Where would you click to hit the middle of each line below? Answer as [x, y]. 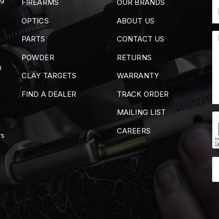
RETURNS [134, 57]
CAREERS [134, 131]
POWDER [38, 57]
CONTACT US [141, 39]
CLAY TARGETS [49, 76]
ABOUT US [136, 21]
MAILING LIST [142, 112]
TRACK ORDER [143, 94]
